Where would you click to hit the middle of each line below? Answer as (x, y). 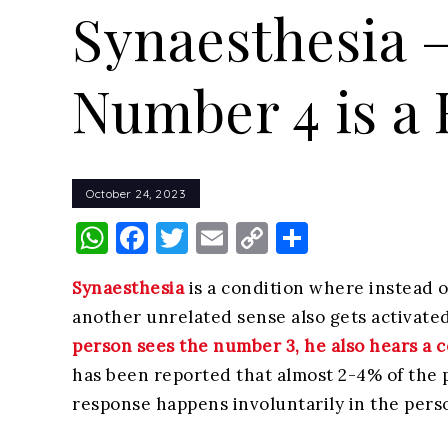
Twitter (240, 237)
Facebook (225, 237)
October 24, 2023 (136, 193)
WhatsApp (188, 237)
